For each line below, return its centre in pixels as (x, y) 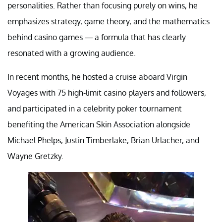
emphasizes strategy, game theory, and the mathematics (109, 21)
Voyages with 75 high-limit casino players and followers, (107, 92)
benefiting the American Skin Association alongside (99, 124)
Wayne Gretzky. (35, 156)
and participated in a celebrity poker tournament (95, 108)
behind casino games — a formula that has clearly (97, 37)
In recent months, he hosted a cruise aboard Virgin (97, 77)
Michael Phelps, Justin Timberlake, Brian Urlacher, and (103, 140)
